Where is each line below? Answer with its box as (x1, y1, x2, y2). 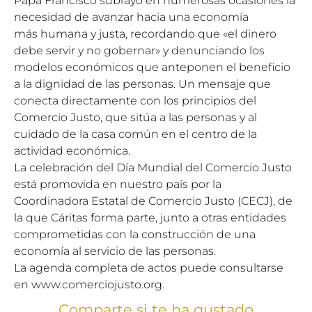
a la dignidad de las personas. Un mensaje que (14, 77, 271, 91)
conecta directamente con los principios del (14, 94, 256, 107)
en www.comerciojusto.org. (14, 278, 164, 291)
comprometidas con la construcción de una (14, 228, 256, 241)
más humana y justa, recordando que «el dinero (14, 27, 276, 40)
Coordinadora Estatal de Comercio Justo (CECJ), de (14, 194, 292, 208)
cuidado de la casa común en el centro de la (14, 127, 257, 141)
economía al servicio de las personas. (14, 244, 216, 258)
